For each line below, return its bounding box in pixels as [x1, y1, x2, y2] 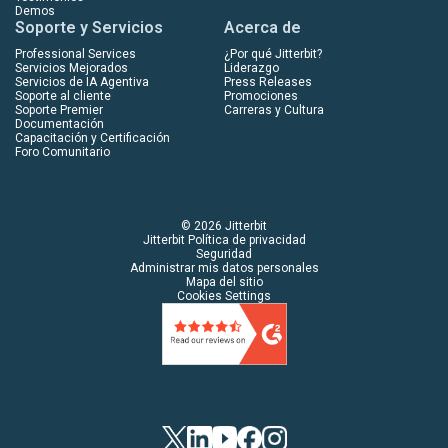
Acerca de [224, 17, 301, 37]
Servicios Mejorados [15, 60, 128, 75]
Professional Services [15, 46, 136, 61]
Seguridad [196, 246, 252, 261]
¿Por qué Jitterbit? [224, 46, 322, 61]
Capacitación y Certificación [15, 130, 170, 145]
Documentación [15, 116, 104, 131]
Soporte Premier [15, 102, 103, 117]
